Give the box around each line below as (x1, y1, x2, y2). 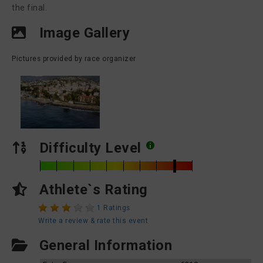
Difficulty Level (35, 140, 145, 156)
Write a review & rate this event (38, 217, 148, 225)
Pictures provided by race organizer (12, 55, 136, 63)
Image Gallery (35, 25, 130, 41)
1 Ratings (97, 204, 130, 212)
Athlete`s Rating (35, 181, 148, 198)
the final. (12, 3, 47, 12)
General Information (35, 237, 172, 254)
